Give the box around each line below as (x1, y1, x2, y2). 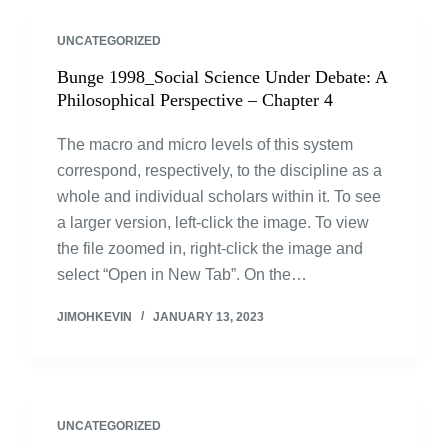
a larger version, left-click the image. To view (56, 214, 369, 231)
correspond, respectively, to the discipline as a (56, 162, 382, 179)
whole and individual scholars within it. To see (56, 188, 381, 205)
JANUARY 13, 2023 (152, 310, 264, 324)
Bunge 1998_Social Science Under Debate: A (56, 67, 387, 87)
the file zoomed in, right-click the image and (56, 240, 363, 257)
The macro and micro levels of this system (56, 136, 353, 153)
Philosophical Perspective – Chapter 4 (56, 90, 333, 110)
